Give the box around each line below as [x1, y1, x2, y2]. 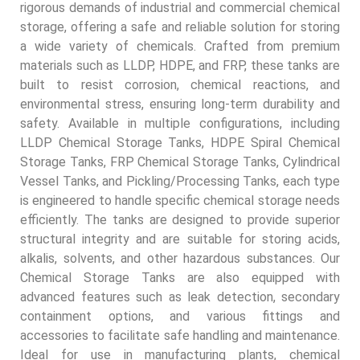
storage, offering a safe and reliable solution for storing [20, 18, 340, 35]
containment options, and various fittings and [20, 308, 340, 324]
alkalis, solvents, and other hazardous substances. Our [20, 250, 340, 266]
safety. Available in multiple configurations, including [20, 115, 340, 131]
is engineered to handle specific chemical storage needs [20, 192, 340, 208]
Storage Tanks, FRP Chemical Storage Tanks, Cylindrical [20, 153, 340, 170]
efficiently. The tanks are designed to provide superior [20, 211, 340, 227]
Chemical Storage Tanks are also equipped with [20, 269, 340, 285]
